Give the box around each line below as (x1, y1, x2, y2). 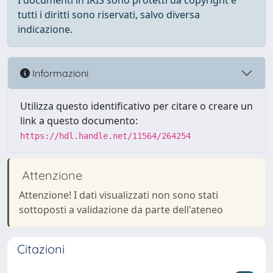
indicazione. (18, 23, 73, 36)
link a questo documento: (20, 114, 138, 127)
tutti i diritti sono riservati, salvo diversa (18, 8, 200, 21)
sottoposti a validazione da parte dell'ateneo (19, 203, 223, 216)
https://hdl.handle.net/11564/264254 (20, 131, 191, 141)
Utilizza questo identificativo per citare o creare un (20, 99, 253, 113)
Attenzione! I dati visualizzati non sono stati (19, 188, 218, 202)
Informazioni (30, 66, 88, 79)
